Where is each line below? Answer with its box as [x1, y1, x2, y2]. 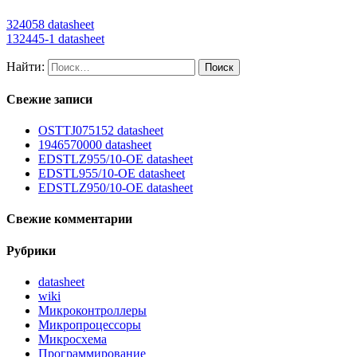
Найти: [6, 59, 45, 73]
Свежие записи [6, 92, 92, 106]
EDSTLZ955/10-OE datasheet [38, 152, 193, 167]
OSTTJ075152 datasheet [38, 124, 163, 138]
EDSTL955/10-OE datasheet [38, 167, 185, 181]
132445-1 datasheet [6, 31, 104, 45]
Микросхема [38, 332, 107, 347]
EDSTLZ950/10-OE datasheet [38, 181, 193, 195]
